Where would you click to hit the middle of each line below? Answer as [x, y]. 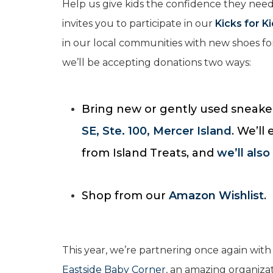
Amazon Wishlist [216, 196]
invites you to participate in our [139, 23]
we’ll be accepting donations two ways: [157, 62]
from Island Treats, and [149, 153]
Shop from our [125, 196]
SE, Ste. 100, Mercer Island [157, 131]
